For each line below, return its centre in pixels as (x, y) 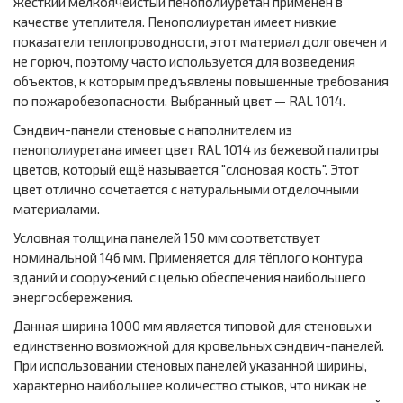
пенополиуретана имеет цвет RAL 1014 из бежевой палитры (196, 150)
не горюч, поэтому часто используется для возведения (184, 62)
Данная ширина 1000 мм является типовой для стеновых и (193, 326)
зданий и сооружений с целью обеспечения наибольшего (190, 278)
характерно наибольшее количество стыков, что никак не (190, 385)
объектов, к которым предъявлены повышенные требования (201, 81)
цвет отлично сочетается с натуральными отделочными (186, 189)
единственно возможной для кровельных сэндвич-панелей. (199, 346)
